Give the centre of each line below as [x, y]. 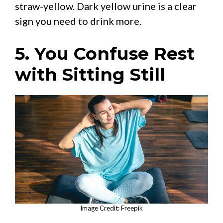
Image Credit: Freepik [111, 208]
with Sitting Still [90, 74]
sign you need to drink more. [78, 21]
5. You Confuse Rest [105, 53]
